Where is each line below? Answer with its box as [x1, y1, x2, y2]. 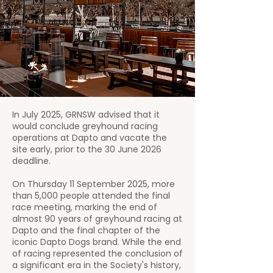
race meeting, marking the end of [12, 201, 157, 213]
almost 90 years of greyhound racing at [12, 213, 182, 225]
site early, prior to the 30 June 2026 [12, 143, 161, 155]
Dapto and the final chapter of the [12, 224, 160, 236]
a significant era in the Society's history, [12, 259, 181, 271]
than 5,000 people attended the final [12, 190, 170, 202]
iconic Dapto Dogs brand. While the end [12, 236, 181, 248]
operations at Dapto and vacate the [12, 132, 167, 144]
